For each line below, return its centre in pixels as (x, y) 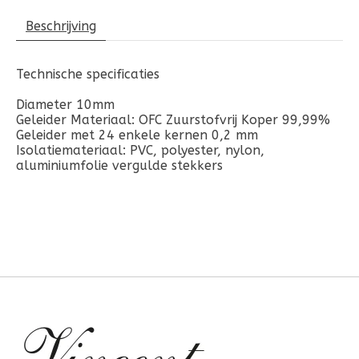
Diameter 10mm (65, 104)
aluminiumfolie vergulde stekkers (119, 165)
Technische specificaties (88, 74)
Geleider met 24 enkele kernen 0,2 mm (137, 135)
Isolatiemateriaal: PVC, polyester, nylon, (140, 150)
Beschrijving (61, 26)
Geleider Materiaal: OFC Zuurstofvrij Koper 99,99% (173, 119)
